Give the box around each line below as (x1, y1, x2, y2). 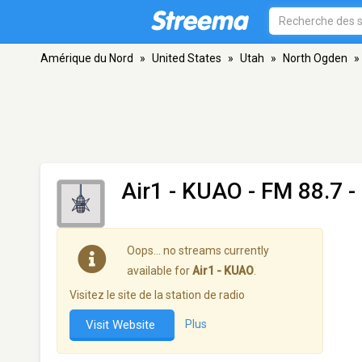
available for (127, 264, 192, 277)
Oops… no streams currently (127, 244, 269, 257)
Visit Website (86, 318, 158, 332)
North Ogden (283, 52, 347, 65)
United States (152, 52, 221, 65)
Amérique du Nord (40, 52, 133, 65)
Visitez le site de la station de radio (69, 288, 245, 301)
